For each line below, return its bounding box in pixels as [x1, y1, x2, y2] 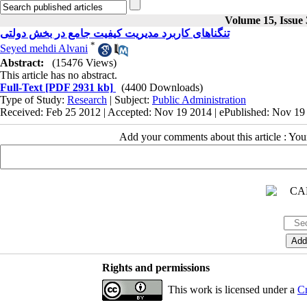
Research [67, 93, 107, 106]
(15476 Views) [52, 56, 116, 69]
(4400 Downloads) [121, 81, 203, 93]
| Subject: [107, 93, 152, 106]
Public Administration [152, 93, 246, 106]
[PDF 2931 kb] [42, 81, 113, 93]
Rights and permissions [101, 261, 210, 273]
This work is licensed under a [167, 283, 297, 295]
